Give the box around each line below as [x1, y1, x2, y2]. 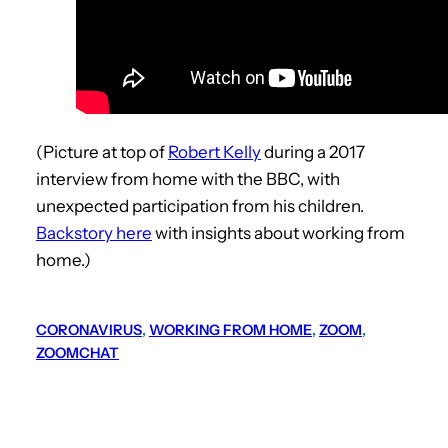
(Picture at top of [36, 142, 168, 163]
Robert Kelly [168, 142, 261, 163]
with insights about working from [152, 223, 405, 244]
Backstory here [36, 223, 152, 244]
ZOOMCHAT [36, 344, 119, 363]
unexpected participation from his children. [36, 196, 364, 217]
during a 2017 [261, 142, 365, 163]
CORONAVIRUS [36, 321, 142, 340]
